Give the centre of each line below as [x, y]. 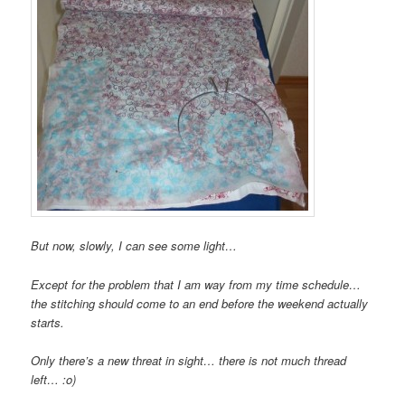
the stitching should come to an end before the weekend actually [200, 303]
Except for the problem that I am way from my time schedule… [196, 284]
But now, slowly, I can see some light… [134, 246]
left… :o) [54, 379]
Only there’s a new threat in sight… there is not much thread [189, 360]
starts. [48, 322]
